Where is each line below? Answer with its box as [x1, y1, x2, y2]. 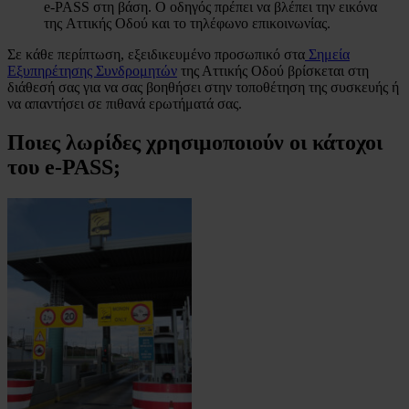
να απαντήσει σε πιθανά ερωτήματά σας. [7, 96, 242, 112]
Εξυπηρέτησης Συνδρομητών [7, 63, 177, 79]
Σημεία [305, 47, 350, 63]
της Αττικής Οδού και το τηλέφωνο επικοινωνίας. [44, 16, 330, 32]
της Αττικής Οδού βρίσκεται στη [177, 63, 369, 79]
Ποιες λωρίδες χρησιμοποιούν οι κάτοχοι [7, 130, 383, 154]
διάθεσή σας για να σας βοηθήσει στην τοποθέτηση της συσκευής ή [7, 79, 399, 96]
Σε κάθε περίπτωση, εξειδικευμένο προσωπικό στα [7, 47, 305, 63]
